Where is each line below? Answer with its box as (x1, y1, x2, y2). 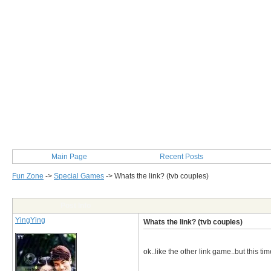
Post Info (60, 201, 91, 210)
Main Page (51, 152, 87, 161)
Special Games (54, 172, 104, 180)
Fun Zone (12, 172, 44, 180)
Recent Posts (160, 152, 203, 161)
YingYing (15, 216, 45, 224)
